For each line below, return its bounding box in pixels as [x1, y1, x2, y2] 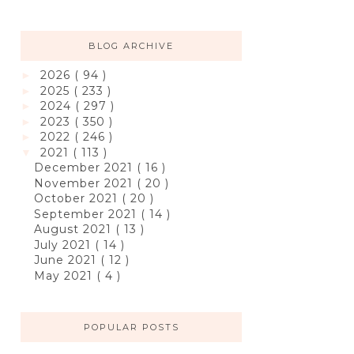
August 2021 [33, 222, 115, 237]
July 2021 [33, 237, 95, 252]
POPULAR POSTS [83, 322, 179, 333]
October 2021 [33, 191, 122, 206]
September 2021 [33, 206, 141, 221]
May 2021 [33, 268, 96, 283]
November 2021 [33, 175, 137, 190]
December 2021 [33, 160, 137, 175]
